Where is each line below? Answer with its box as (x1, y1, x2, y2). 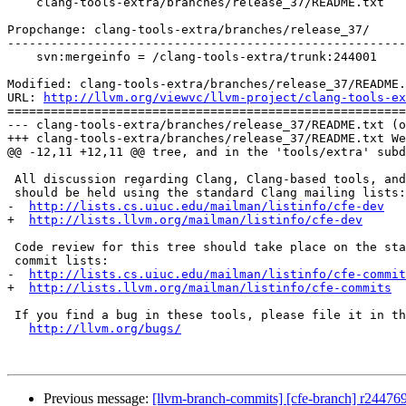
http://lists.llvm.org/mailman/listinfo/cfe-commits (29, 281, 391, 295)
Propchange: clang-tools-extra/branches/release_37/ (7, 23, 370, 37)
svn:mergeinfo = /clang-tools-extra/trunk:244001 (7, 50, 36, 64)
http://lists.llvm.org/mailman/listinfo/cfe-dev (29, 213, 362, 227)
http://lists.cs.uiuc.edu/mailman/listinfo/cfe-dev (29, 199, 384, 214)
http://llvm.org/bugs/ (29, 322, 181, 336)
